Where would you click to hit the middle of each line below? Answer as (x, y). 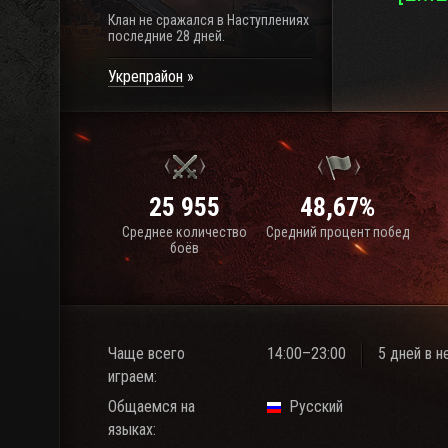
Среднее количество (184, 232)
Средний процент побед (337, 232)
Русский (316, 406)
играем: (132, 376)
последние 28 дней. (166, 36)
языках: (132, 429)
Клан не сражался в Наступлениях (208, 20)
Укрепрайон (145, 76)
